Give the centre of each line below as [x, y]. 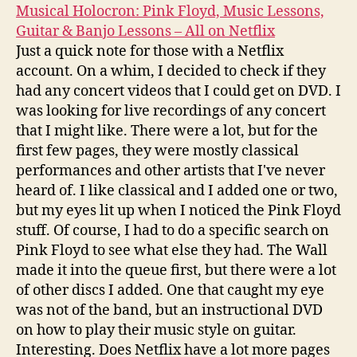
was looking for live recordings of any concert [171, 111]
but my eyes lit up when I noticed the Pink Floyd [178, 211]
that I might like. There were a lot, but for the [167, 131]
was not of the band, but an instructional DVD [169, 310]
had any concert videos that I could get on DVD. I [178, 91]
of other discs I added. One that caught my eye [170, 290]
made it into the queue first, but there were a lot [176, 271]
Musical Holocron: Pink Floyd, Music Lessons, [170, 12]
